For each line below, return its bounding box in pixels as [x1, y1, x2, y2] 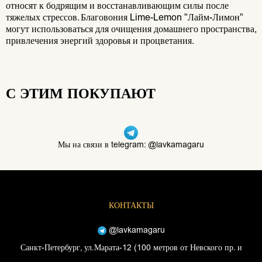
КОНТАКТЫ [108, 201, 154, 211]
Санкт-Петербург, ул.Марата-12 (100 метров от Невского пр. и [20, 243, 242, 253]
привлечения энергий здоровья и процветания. [6, 35, 194, 46]
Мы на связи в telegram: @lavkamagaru [58, 140, 204, 150]
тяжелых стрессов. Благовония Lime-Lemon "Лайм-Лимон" [6, 12, 243, 23]
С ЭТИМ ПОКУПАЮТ [6, 85, 156, 102]
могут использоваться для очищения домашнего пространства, [6, 23, 256, 35]
